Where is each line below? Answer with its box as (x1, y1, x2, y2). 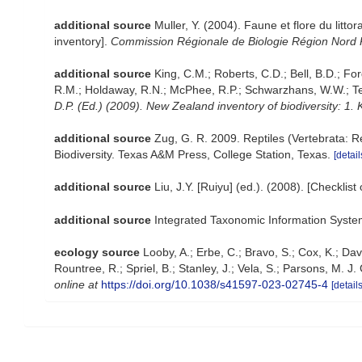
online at (54, 277, 98, 291)
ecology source (54, 245, 140, 259)
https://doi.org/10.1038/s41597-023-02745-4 (101, 277, 328, 291)
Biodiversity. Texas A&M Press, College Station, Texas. (54, 147, 330, 161)
